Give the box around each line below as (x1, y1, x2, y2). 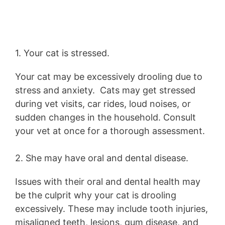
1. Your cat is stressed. (15, 47, 112, 58)
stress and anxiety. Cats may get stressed (15, 84, 195, 95)
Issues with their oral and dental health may (15, 176, 200, 187)
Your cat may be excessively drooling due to (15, 71, 202, 82)
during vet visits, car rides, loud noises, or (15, 98, 191, 109)
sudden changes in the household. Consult (15, 111, 196, 123)
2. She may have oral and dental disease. (15, 152, 188, 163)
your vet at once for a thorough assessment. (15, 125, 207, 136)
